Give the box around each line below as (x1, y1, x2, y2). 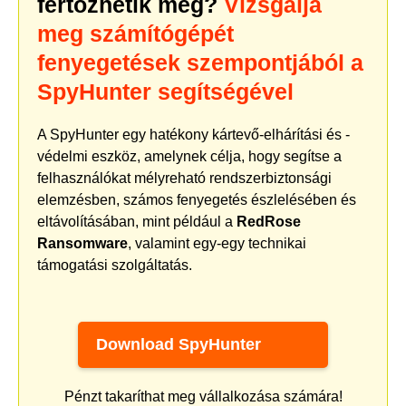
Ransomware (37, 235, 128, 251)
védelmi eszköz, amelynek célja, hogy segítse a (37, 148, 342, 164)
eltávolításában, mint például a (37, 213, 237, 229)
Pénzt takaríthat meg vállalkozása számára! (63, 388, 343, 404)
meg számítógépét (37, 20, 234, 46)
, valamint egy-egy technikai (128, 235, 306, 251)
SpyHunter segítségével (37, 78, 294, 104)
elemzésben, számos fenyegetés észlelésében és (37, 191, 356, 208)
